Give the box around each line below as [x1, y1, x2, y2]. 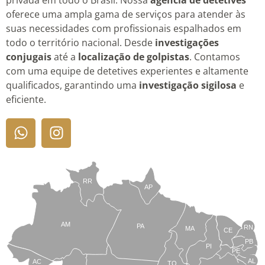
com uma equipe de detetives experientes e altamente [6, 64, 248, 77]
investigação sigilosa [139, 78, 239, 92]
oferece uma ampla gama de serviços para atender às [6, 7, 245, 21]
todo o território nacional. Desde [6, 35, 155, 49]
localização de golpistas [78, 50, 189, 63]
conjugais [6, 50, 54, 63]
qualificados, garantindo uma [6, 78, 139, 92]
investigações [155, 35, 219, 49]
